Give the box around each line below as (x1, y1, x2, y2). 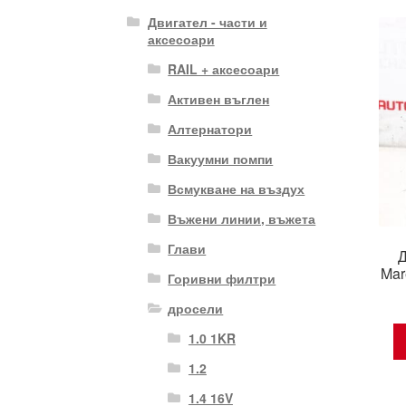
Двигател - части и (147, 12, 267, 31)
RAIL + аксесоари (168, 59, 280, 78)
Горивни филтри (168, 268, 276, 287)
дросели (168, 298, 224, 317)
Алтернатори (168, 119, 253, 138)
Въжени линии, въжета (168, 208, 316, 227)
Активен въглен (168, 89, 270, 108)
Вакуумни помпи (168, 149, 274, 168)
